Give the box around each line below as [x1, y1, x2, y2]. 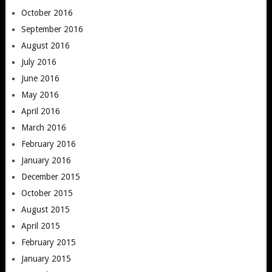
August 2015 [21, 204, 70, 214]
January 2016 [21, 155, 71, 165]
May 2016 [21, 89, 59, 100]
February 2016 [21, 138, 76, 149]
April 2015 [21, 220, 60, 231]
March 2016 [21, 122, 66, 132]
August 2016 [21, 40, 70, 50]
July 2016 [21, 56, 56, 67]
